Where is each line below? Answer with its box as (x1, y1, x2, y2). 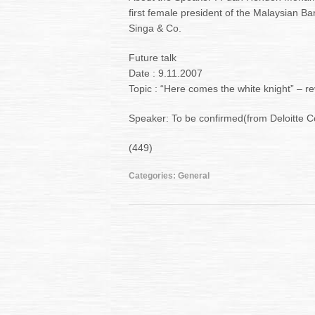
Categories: (129, 171, 178, 181)
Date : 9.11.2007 (129, 67, 202, 79)
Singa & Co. (129, 22, 181, 34)
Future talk (129, 52, 176, 63)
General (178, 171, 210, 181)
